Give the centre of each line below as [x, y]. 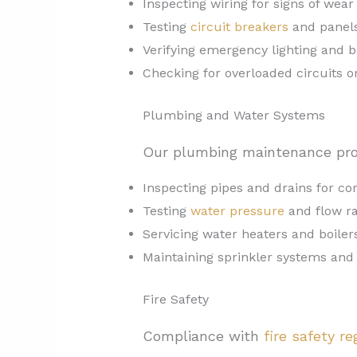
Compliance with [203, 336]
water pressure [237, 211]
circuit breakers [239, 27]
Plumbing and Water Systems [233, 116]
